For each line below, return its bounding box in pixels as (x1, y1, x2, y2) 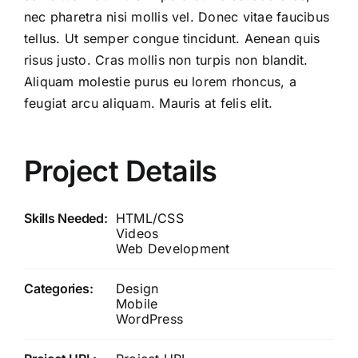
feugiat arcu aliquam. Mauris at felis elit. (24, 94, 273, 111)
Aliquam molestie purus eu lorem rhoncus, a (24, 73, 297, 89)
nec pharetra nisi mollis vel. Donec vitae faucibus (24, 8, 329, 25)
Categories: (24, 280, 93, 296)
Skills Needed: (24, 209, 108, 226)
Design (116, 280, 159, 296)
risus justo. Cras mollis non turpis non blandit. (24, 51, 308, 68)
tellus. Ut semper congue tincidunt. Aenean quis (24, 30, 320, 46)
